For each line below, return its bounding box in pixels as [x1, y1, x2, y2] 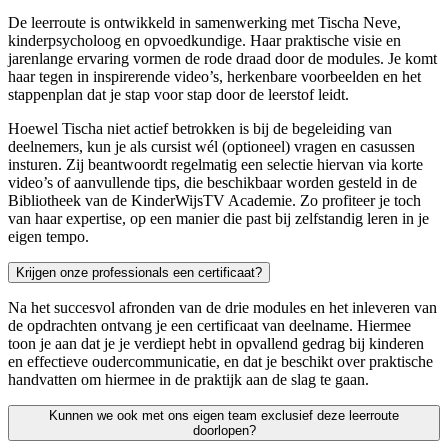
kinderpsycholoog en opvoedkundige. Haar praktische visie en [8, 32, 401, 50]
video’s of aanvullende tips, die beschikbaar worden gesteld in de [8, 174, 417, 192]
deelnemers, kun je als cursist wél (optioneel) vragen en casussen [8, 138, 415, 156]
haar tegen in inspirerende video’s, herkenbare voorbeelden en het [8, 68, 421, 86]
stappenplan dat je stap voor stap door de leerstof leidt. [8, 86, 349, 104]
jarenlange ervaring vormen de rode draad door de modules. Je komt [8, 50, 437, 68]
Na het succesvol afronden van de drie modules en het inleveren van [8, 299, 437, 317]
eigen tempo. [8, 228, 89, 246]
